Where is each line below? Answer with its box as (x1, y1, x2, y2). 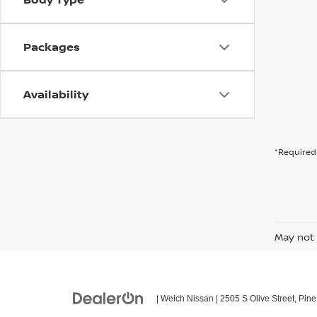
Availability (23, 86, 88, 102)
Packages (23, 39, 80, 54)
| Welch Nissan (154, 294, 214, 304)
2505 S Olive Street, (218, 294, 296, 304)
